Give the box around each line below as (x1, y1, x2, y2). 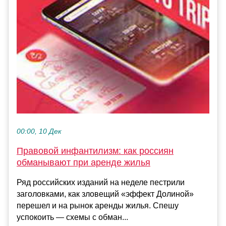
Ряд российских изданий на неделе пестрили (17, 178, 185, 187)
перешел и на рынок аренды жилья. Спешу (17, 201, 179, 210)
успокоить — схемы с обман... (17, 213, 128, 222)
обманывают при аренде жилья (17, 157, 150, 168)
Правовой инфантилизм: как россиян (17, 146, 174, 156)
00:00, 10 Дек (17, 128, 62, 136)
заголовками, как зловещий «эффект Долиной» (17, 190, 194, 199)
